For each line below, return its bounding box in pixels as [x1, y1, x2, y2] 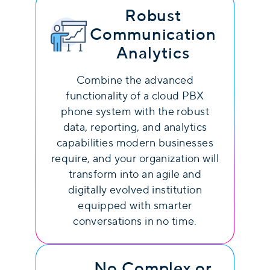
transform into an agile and [68, 166, 202, 183]
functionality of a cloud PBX [66, 88, 204, 104]
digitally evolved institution [67, 182, 202, 198]
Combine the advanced [76, 72, 194, 89]
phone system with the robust [60, 104, 210, 120]
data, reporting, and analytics [63, 119, 207, 136]
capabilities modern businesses [57, 135, 213, 151]
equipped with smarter [78, 198, 192, 214]
